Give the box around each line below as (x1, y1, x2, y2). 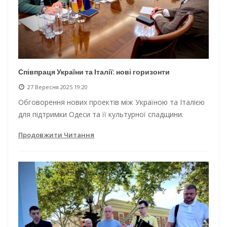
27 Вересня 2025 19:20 (27, 83, 88, 91)
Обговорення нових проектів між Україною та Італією (18, 97, 205, 107)
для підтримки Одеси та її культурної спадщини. (18, 109, 183, 120)
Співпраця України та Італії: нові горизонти (18, 67, 170, 78)
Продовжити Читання (18, 130, 94, 140)
